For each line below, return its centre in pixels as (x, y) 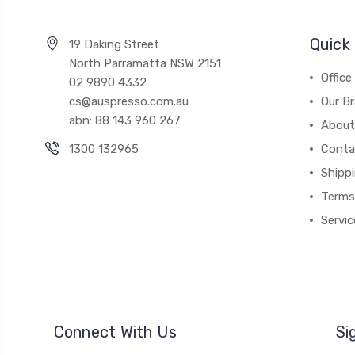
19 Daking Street (114, 44)
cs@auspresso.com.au (129, 101)
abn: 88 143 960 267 (125, 120)
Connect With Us (115, 332)
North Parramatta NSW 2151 (145, 63)
